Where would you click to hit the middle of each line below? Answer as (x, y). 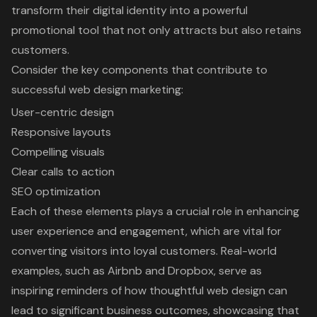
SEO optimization (56, 191)
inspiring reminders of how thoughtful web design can (149, 290)
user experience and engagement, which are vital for (146, 231)
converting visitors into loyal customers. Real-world (144, 251)
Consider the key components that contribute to (139, 70)
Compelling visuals (58, 152)
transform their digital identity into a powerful (129, 10)
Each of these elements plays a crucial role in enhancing (155, 211)
